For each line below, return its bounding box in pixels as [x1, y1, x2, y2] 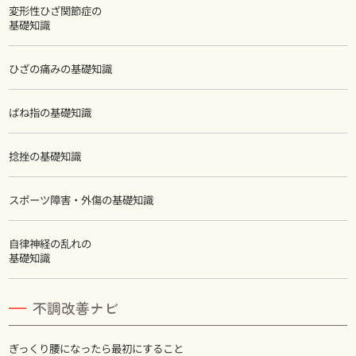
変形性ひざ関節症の [8, 2, 103, 18]
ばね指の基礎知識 [8, 103, 92, 120]
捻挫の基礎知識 [8, 148, 82, 164]
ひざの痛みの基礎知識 [8, 60, 113, 76]
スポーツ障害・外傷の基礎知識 [8, 192, 154, 208]
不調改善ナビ [33, 297, 119, 319]
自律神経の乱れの [8, 235, 92, 252]
